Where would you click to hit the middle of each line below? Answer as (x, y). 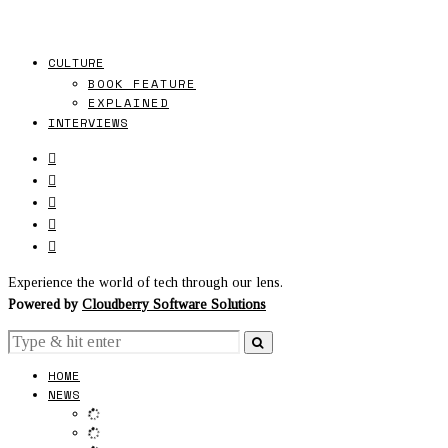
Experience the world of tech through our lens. (145, 283)
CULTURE (76, 63)
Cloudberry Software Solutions (174, 305)
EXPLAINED (128, 103)
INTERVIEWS (88, 123)
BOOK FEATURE (142, 84)
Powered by (45, 305)
